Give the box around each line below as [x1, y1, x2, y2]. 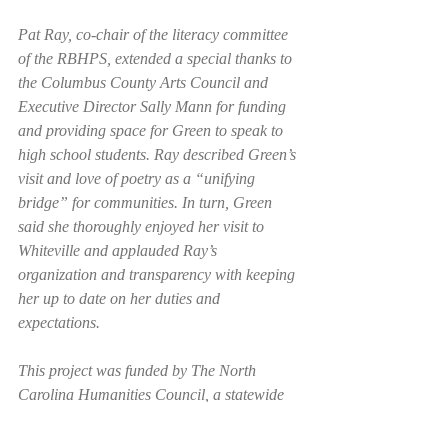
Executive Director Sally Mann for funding [18, 98, 290, 116]
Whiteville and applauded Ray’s [18, 242, 221, 260]
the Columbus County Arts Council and [18, 74, 272, 92]
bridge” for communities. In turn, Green [18, 194, 276, 212]
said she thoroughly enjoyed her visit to [18, 218, 268, 236]
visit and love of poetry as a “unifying [18, 170, 259, 188]
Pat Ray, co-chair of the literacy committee [18, 26, 292, 44]
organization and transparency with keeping [18, 266, 299, 284]
